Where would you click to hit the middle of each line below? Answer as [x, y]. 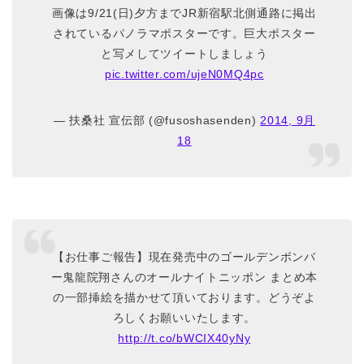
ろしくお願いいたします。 [184, 318]
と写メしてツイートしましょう [184, 53]
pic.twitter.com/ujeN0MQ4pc [184, 74]
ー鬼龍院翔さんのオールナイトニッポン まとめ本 [184, 277]
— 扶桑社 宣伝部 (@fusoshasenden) [157, 120]
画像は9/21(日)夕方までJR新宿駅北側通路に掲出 [184, 13]
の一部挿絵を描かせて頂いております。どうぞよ [184, 298]
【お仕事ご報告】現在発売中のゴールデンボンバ [184, 257]
